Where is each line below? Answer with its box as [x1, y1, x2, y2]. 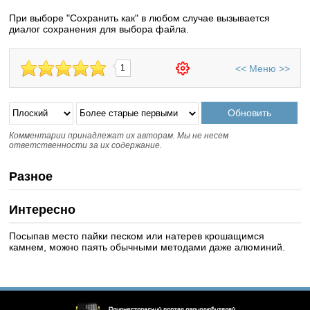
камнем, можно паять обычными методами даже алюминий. [9, 241, 286, 253]
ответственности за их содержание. [9, 140, 163, 150]
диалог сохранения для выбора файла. [9, 24, 190, 35]
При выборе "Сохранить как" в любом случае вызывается [9, 12, 271, 24]
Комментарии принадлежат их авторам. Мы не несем [9, 131, 229, 140]
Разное [9, 170, 53, 183]
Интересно [9, 203, 76, 217]
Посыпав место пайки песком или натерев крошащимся [9, 230, 265, 241]
